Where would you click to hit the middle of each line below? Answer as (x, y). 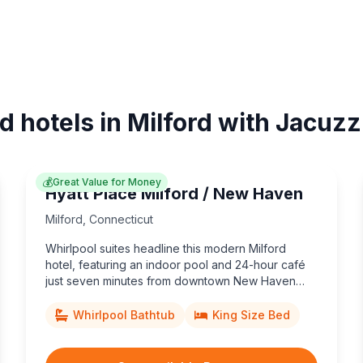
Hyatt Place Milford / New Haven (174, 193)
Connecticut (121, 219)
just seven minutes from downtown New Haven (171, 280)
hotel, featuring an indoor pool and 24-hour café (175, 264)
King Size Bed (251, 314)
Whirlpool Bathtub (124, 314)
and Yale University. (97, 297)
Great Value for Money (107, 181)
